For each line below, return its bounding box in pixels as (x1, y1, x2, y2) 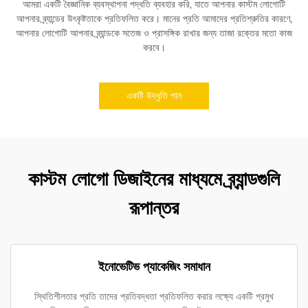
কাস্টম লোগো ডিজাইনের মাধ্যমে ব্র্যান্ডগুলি (28, 167, 280, 191)
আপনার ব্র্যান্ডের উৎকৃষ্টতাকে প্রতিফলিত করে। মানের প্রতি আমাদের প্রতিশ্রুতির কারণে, (16, 12, 292, 25)
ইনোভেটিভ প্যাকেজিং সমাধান (98, 259, 210, 275)
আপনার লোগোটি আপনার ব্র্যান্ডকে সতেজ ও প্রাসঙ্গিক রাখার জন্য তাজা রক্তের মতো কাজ (16, 27, 292, 40)
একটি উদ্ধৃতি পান (126, 89, 181, 102)
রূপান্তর (129, 196, 179, 220)
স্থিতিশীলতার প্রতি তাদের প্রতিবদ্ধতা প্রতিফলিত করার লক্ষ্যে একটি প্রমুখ (34, 290, 274, 303)
